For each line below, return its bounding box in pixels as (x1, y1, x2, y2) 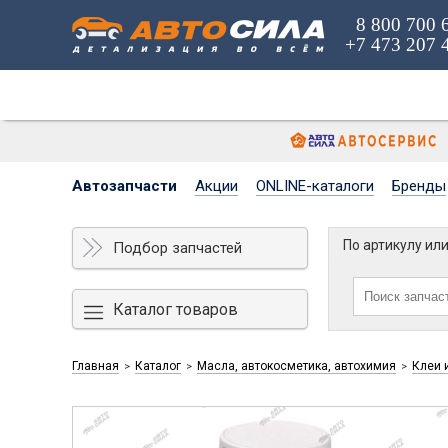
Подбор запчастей (113, 239, 242, 257)
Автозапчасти (72, 177, 177, 195)
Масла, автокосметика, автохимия (197, 358, 396, 373)
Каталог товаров (113, 299, 238, 319)
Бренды (392, 177, 446, 195)
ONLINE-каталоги (256, 177, 374, 195)
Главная (72, 358, 119, 373)
